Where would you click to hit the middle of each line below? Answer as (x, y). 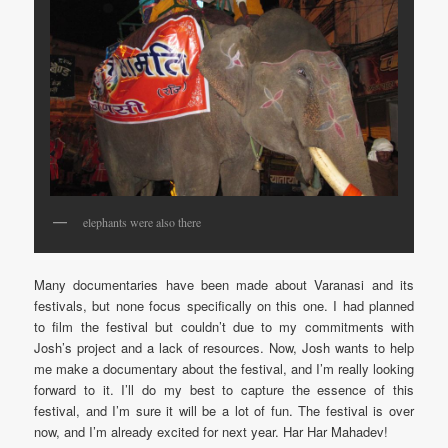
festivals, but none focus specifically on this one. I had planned (224, 306)
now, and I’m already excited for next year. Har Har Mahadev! (211, 432)
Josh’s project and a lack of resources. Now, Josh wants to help (224, 348)
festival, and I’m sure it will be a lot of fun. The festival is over (224, 411)
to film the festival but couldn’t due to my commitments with (224, 327)
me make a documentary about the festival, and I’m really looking (224, 369)
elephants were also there (142, 221)
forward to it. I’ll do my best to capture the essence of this (224, 390)
